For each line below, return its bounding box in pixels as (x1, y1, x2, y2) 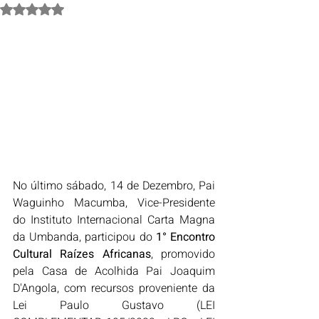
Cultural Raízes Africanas (13, 246, 151, 263)
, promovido (150, 246, 216, 263)
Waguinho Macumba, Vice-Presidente (13, 194, 215, 211)
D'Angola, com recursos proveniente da (13, 280, 215, 297)
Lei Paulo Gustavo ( (13, 297, 200, 314)
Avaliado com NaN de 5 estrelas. (31, 1, 174, 15)
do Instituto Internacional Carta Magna (13, 211, 215, 229)
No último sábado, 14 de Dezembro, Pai (13, 177, 215, 194)
